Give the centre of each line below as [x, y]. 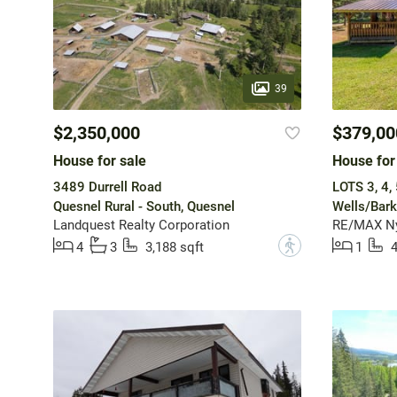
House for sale [99, 161]
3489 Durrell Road [107, 187]
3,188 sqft [174, 248]
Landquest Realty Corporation [141, 226]
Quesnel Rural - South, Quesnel [144, 207]
